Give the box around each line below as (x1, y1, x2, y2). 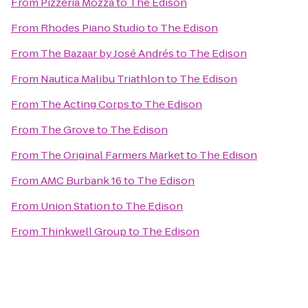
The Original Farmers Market (41, 148, 184, 162)
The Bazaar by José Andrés (41, 46, 174, 60)
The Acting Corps (41, 97, 129, 111)
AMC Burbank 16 (41, 173, 122, 188)
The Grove (41, 122, 95, 137)
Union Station (41, 199, 110, 213)
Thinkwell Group (41, 224, 126, 239)
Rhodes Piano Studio (41, 21, 145, 35)
